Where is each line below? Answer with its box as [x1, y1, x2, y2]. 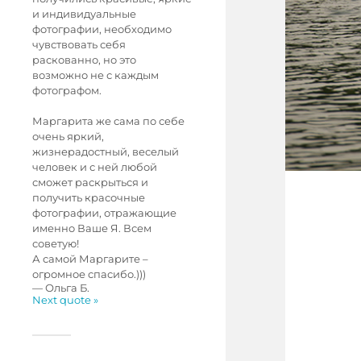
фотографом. [32, 85, 102, 97]
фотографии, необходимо [32, 23, 172, 35]
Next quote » [32, 294, 98, 306]
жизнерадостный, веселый [32, 146, 179, 158]
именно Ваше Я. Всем [32, 222, 151, 234]
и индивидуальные [32, 8, 136, 20]
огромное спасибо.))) [32, 268, 146, 280]
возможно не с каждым [32, 69, 159, 81]
